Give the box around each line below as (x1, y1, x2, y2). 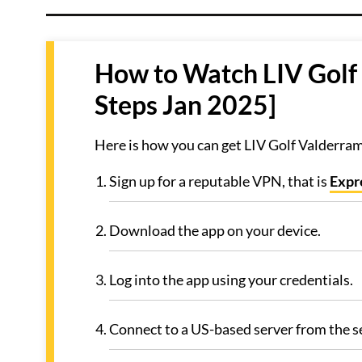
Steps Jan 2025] (95, 89, 276, 120)
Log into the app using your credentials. (109, 271, 353, 288)
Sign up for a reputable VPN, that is (109, 172, 330, 190)
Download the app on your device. (109, 221, 321, 239)
